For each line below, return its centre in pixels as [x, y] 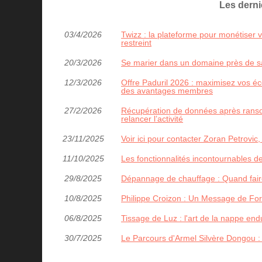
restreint [136, 43]
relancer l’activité [152, 119]
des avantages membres [167, 91]
